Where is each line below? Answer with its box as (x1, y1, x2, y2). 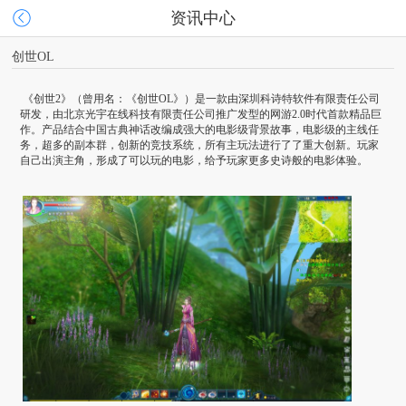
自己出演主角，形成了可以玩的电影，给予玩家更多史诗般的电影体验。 (20, 154, 369, 167)
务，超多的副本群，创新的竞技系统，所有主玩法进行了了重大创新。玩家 (20, 139, 380, 151)
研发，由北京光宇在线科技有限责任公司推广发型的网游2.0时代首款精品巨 (20, 108, 382, 121)
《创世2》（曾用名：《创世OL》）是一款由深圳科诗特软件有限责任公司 (23, 92, 381, 105)
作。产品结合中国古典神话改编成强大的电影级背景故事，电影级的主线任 (20, 123, 380, 136)
